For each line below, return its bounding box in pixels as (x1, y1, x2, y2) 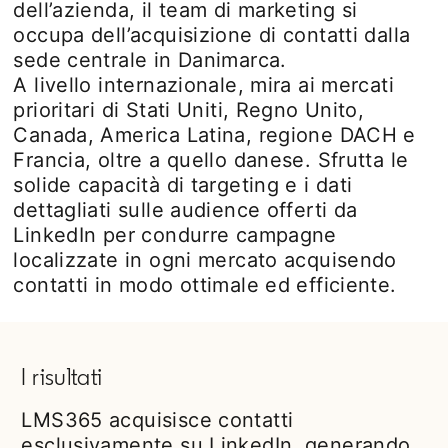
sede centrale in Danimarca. (13, 48, 287, 72)
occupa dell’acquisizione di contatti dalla (13, 23, 411, 47)
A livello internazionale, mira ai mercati (13, 73, 395, 97)
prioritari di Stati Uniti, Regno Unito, (13, 98, 365, 122)
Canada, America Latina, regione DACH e (13, 123, 416, 147)
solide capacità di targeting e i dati (13, 173, 353, 197)
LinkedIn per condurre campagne (13, 223, 337, 247)
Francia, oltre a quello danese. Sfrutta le (13, 148, 409, 172)
